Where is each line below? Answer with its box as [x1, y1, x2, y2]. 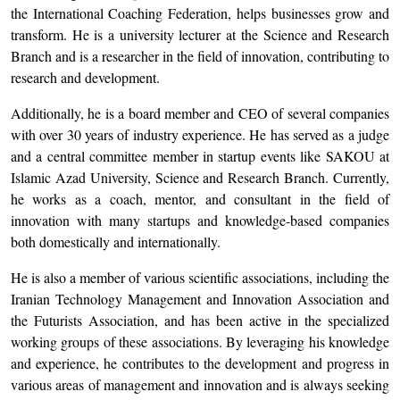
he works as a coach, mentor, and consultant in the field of [11, 189, 389, 208]
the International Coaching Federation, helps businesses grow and [11, 4, 389, 22]
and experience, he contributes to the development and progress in [11, 354, 389, 372]
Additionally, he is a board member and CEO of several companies [11, 104, 389, 122]
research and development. [11, 68, 160, 87]
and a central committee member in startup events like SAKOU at [11, 146, 389, 165]
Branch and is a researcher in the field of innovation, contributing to [11, 46, 389, 65]
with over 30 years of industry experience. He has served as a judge [11, 125, 389, 144]
